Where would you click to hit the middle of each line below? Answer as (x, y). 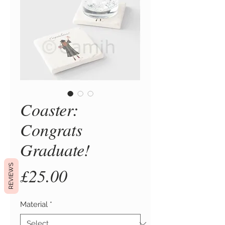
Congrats (51, 129)
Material (34, 204)
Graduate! (55, 149)
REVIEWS (11, 176)
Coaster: (49, 109)
